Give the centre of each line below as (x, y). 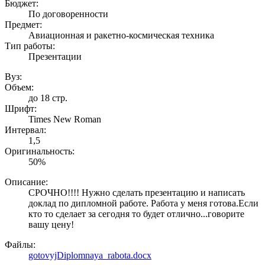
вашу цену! (51, 224)
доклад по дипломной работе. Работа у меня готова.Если (143, 203)
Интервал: (25, 130)
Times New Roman (65, 119)
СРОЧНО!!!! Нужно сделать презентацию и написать (137, 192)
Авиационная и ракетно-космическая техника (121, 35)
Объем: (19, 87)
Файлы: (20, 244)
